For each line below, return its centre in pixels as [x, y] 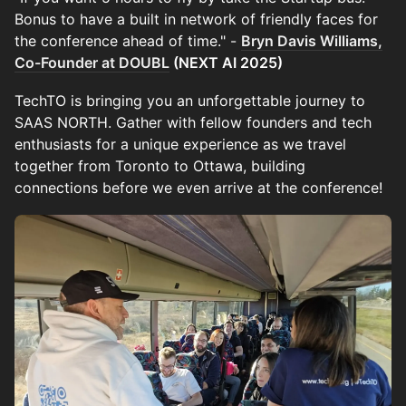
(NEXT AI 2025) [226, 62]
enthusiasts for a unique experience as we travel [180, 144]
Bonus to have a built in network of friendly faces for [196, 19]
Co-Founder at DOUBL [92, 62]
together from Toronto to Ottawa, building [160, 165]
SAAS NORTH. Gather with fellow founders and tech [193, 122]
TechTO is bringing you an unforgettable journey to [190, 100]
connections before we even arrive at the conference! [198, 187]
